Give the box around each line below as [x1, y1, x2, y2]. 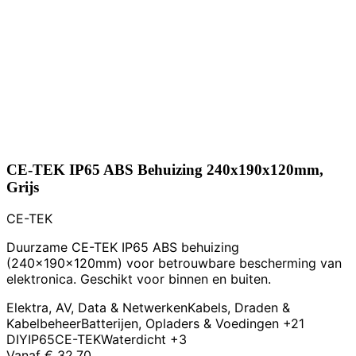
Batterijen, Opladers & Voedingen [81, 315, 279, 332]
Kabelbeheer [6, 315, 81, 332]
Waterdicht [101, 331, 170, 348]
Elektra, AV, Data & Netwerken [6, 300, 188, 316]
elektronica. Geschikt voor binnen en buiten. [6, 271, 271, 288]
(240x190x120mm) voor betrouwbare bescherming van [6, 255, 342, 272]
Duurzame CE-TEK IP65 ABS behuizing [6, 239, 239, 256]
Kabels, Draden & [188, 300, 290, 316]
